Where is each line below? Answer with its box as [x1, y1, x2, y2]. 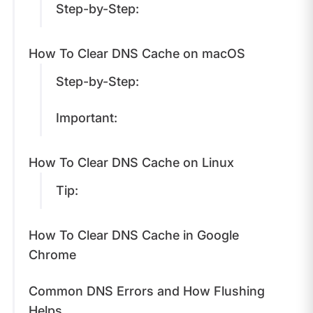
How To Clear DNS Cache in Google [28, 227, 239, 242]
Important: [55, 110, 121, 125]
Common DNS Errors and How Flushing [28, 283, 265, 298]
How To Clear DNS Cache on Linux [28, 154, 238, 170]
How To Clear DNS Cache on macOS [28, 45, 249, 61]
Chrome [28, 247, 80, 262]
